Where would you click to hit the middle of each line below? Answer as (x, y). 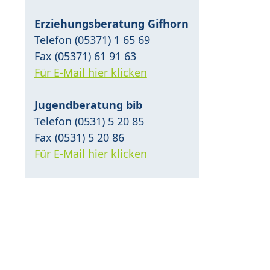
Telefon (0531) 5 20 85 (89, 121)
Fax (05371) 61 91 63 (85, 56)
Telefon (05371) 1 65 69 (92, 40)
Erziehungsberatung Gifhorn (111, 24)
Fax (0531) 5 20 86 (79, 138)
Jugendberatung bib (88, 105)
